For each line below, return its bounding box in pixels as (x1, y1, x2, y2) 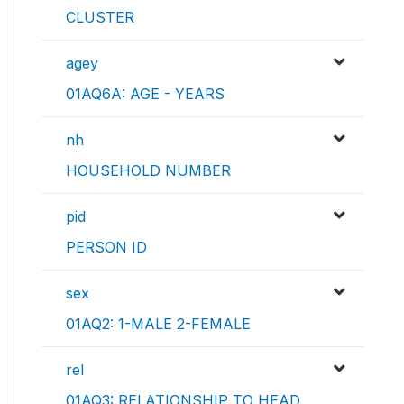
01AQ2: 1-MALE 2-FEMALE (66, 315, 251, 334)
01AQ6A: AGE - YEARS (66, 85, 225, 104)
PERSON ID (66, 238, 147, 257)
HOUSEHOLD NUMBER (66, 161, 231, 180)
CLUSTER (66, 8, 134, 27)
